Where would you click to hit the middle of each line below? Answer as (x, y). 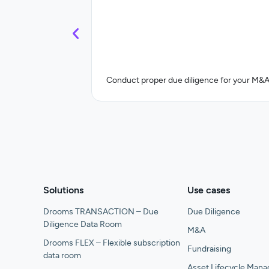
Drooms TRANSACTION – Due (101, 211)
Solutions (63, 190)
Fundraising (209, 249)
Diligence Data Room (83, 224)
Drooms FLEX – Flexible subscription (112, 243)
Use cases (209, 190)
